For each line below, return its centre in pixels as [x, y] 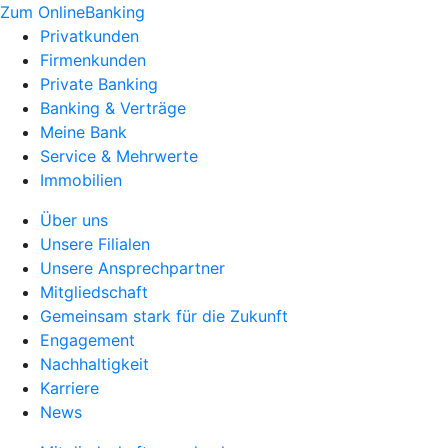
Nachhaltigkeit [94, 364]
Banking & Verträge [113, 108]
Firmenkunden [93, 60]
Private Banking [99, 84]
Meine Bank [83, 132]
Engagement [87, 340]
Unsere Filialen [95, 244]
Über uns [74, 220]
